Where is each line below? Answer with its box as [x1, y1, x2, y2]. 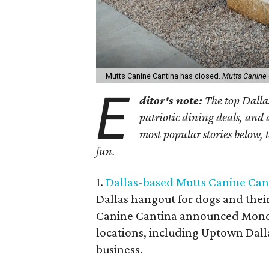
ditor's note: [139, 92, 205, 107]
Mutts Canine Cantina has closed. [106, 71, 222, 80]
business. [96, 241, 143, 256]
